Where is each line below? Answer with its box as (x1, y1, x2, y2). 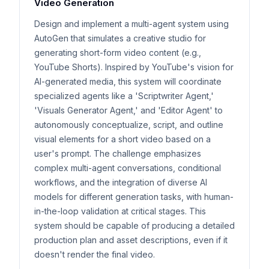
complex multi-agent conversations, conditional (34, 163, 221, 173)
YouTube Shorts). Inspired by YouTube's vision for (34, 62, 234, 72)
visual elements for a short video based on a (34, 134, 211, 144)
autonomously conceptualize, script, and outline (34, 119, 223, 130)
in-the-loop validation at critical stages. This (34, 206, 206, 216)
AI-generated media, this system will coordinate (34, 76, 222, 86)
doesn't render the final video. (34, 249, 155, 259)
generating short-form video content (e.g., (34, 47, 201, 58)
